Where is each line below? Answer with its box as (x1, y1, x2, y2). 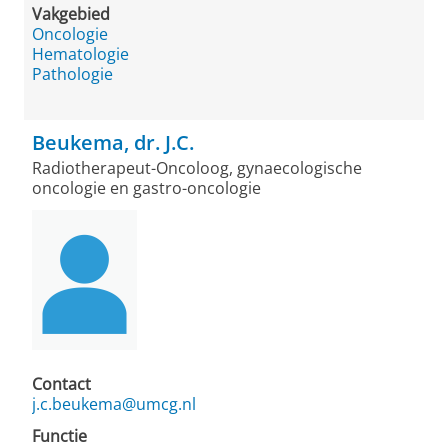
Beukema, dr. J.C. (32, 129, 194, 156)
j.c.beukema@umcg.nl (32, 393, 196, 415)
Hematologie (32, 43, 129, 65)
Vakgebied (32, 3, 110, 25)
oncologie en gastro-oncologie (32, 177, 261, 199)
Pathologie (32, 63, 113, 85)
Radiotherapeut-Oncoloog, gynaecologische (32, 157, 362, 179)
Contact (32, 373, 91, 395)
